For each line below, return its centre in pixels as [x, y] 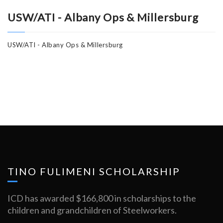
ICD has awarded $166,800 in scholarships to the [102, 198]
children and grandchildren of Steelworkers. [92, 210]
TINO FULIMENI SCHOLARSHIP [94, 171]
